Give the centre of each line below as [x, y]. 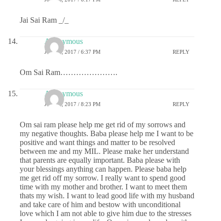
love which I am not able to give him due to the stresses [106, 213]
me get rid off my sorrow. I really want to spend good [103, 178]
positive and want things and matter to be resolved [97, 142]
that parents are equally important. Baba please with [100, 160]
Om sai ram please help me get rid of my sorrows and [103, 124]
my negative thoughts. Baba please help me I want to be [107, 133]
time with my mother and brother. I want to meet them [103, 186]
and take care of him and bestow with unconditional [100, 204]
